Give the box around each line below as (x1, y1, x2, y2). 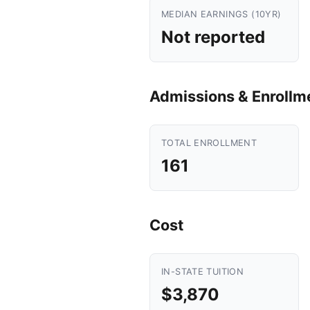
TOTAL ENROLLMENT (161, 138, 257, 148)
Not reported (161, 27, 265, 47)
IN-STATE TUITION (161, 266, 244, 277)
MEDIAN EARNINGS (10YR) (161, 9, 282, 19)
